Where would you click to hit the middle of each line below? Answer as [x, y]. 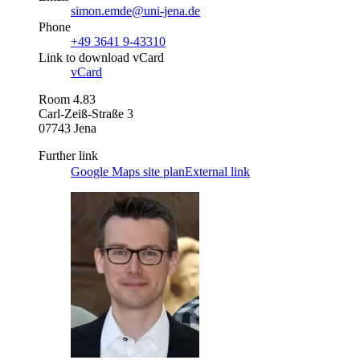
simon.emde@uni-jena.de [135, 10]
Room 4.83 [67, 99]
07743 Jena [67, 128]
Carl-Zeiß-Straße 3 [86, 113]
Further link [68, 155]
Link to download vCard [101, 57]
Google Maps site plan [128, 171]
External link [217, 171]
